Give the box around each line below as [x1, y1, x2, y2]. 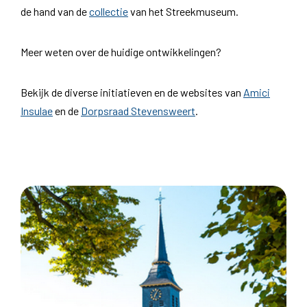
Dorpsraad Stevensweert [81, 103, 195, 117]
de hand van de [21, 4, 89, 18]
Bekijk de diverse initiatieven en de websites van [21, 85, 243, 99]
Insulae [21, 103, 53, 117]
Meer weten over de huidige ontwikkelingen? [21, 45, 221, 58]
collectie [89, 4, 128, 18]
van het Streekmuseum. [128, 4, 238, 18]
